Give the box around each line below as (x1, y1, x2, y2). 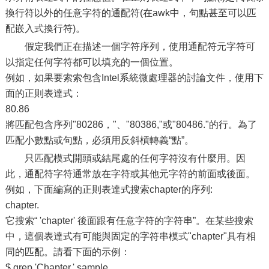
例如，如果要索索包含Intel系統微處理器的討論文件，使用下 (5, 73, 264, 83)
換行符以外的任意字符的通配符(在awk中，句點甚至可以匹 (5, 8, 256, 18)
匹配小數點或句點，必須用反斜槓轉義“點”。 (5, 135, 194, 145)
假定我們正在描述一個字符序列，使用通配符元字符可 (24, 41, 255, 52)
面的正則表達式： (5, 88, 82, 98)
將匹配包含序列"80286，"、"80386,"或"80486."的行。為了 (5, 119, 257, 130)
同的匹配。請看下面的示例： (5, 247, 130, 257)
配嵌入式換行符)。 (5, 23, 85, 34)
